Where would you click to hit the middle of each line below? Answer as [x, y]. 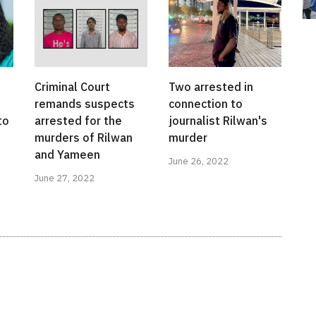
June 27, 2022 [65, 178]
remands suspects [85, 104]
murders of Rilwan [84, 138]
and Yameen [67, 155]
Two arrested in [211, 87]
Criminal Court [72, 87]
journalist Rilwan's [218, 121]
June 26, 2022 [199, 162]
